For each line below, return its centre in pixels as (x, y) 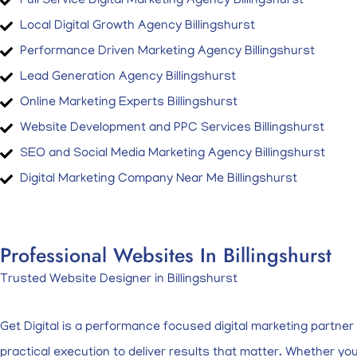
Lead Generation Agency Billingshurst (128, 77)
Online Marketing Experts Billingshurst (129, 103)
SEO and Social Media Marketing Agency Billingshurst (173, 154)
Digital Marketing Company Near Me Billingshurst (159, 179)
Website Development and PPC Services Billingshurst (172, 128)
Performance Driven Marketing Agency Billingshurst (167, 52)
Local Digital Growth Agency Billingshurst (137, 26)
